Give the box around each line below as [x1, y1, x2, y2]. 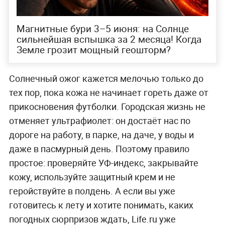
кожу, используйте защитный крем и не [9, 171, 175, 183]
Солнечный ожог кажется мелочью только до [9, 72, 203, 85]
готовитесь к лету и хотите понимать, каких [9, 199, 193, 211]
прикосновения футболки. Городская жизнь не [9, 100, 205, 113]
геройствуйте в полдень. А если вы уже [9, 185, 175, 197]
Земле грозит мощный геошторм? [16, 43, 171, 56]
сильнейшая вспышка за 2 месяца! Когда [16, 32, 201, 46]
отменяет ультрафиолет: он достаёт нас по [9, 115, 190, 127]
